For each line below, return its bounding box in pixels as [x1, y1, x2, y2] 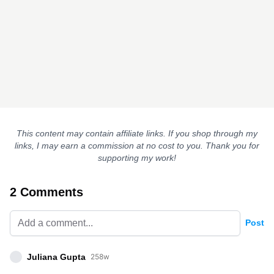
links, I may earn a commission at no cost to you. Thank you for [15, 140, 259, 150]
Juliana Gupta [27, 251, 86, 262]
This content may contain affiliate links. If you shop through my [17, 128, 257, 138]
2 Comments [10, 185, 83, 199]
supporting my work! [98, 152, 176, 163]
